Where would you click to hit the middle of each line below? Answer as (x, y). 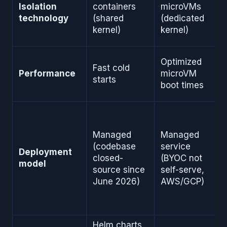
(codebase (114, 146)
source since (119, 169)
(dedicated (182, 18)
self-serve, (182, 169)
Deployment (45, 152)
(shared (108, 18)
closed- (108, 158)
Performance (47, 73)
